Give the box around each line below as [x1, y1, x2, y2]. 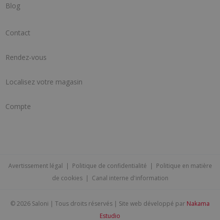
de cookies [52, 174, 82, 183]
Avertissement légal [8, 162, 63, 170]
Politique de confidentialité [72, 162, 147, 170]
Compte [5, 102, 31, 111]
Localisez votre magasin [5, 77, 82, 87]
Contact [5, 28, 30, 38]
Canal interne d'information [91, 174, 168, 183]
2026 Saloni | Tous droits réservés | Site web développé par [17, 199, 187, 208]
